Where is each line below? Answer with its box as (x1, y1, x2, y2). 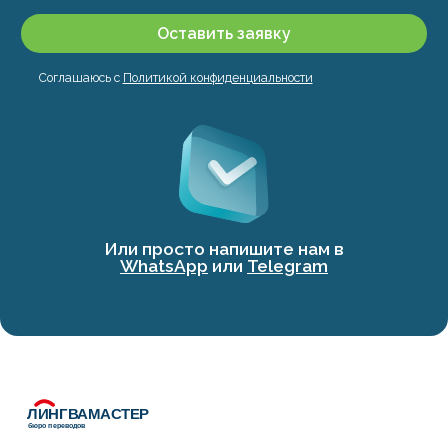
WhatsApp (120, 255, 208, 276)
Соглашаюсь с (38, 69, 123, 85)
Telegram (247, 255, 328, 276)
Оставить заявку (157, 24, 291, 44)
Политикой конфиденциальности (122, 69, 313, 85)
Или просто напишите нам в (104, 238, 344, 259)
